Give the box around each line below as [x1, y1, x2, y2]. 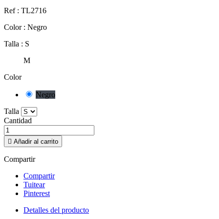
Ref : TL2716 [4, 6, 46, 15]
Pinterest [23, 189, 50, 198]
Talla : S [4, 40, 29, 48]
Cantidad [4, 116, 32, 125]
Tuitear [23, 180, 45, 189]
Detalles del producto [23, 206, 89, 215]
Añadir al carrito [14, 138, 58, 146]
